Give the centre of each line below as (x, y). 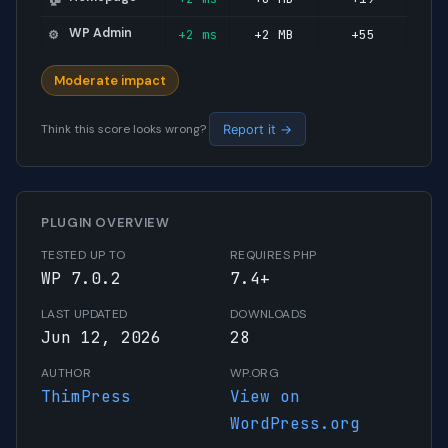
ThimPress (86, 397)
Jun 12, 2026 (101, 338)
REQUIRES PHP (273, 255)
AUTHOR (66, 373)
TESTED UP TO (83, 255)
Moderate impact (110, 81)
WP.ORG (255, 373)
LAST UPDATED (84, 314)
